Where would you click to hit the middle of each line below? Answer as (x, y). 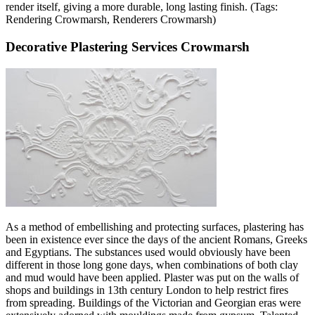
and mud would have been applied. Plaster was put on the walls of (152, 277)
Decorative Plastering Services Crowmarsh (128, 46)
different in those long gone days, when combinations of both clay (152, 264)
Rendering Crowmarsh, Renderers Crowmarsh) (111, 20)
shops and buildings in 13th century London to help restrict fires (147, 290)
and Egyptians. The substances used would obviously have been (148, 252)
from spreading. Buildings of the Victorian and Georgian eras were (153, 302)
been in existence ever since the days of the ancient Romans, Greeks (156, 239)
